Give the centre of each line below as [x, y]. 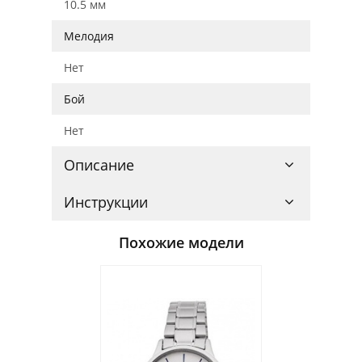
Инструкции [106, 202]
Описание [99, 165]
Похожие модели [181, 242]
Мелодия [89, 36]
